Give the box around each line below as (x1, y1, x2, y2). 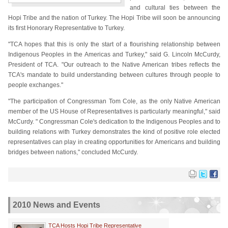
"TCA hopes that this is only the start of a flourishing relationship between (8, 41, 220, 48)
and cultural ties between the (130, 4, 220, 11)
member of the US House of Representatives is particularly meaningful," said (8, 108, 220, 115)
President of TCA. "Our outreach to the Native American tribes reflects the (8, 61, 220, 68)
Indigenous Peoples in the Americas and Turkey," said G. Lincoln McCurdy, (8, 51, 220, 58)
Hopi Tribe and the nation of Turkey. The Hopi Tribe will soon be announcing (8, 14, 220, 21)
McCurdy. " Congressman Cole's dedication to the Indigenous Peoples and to (8, 118, 220, 125)
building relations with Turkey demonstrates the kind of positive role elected (8, 128, 220, 135)
